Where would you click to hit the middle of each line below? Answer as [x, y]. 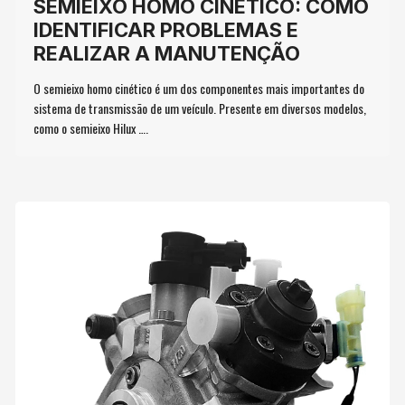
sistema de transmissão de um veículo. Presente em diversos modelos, [200, 108]
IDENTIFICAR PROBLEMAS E [166, 30]
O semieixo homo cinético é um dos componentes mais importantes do [199, 89]
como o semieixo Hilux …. [91, 128]
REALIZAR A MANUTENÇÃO [167, 54]
